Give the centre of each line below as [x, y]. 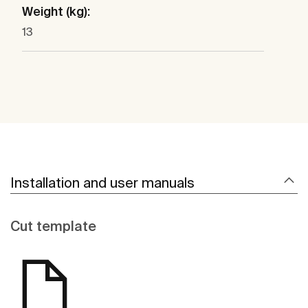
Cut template [53, 226]
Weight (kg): [56, 12]
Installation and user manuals [102, 183]
